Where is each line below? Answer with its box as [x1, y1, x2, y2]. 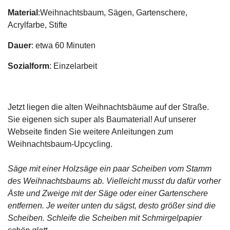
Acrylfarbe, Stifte [8, 21, 67, 29]
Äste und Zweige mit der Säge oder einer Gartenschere [8, 189, 208, 198]
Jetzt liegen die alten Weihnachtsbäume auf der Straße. [8, 103, 209, 111]
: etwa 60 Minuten [31, 41, 95, 50]
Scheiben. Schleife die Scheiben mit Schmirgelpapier [8, 214, 202, 222]
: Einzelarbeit [49, 62, 97, 70]
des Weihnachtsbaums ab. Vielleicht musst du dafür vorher [8, 177, 221, 185]
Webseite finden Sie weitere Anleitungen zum [8, 127, 173, 136]
